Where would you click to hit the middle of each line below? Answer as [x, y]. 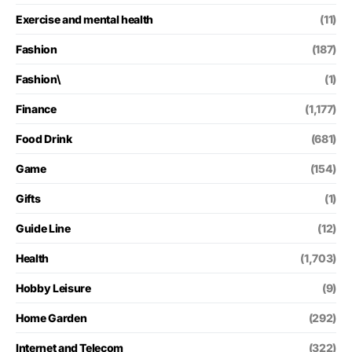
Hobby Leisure [53, 288]
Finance [36, 108]
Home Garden [51, 317]
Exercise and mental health [84, 19]
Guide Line [43, 228]
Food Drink [44, 138]
